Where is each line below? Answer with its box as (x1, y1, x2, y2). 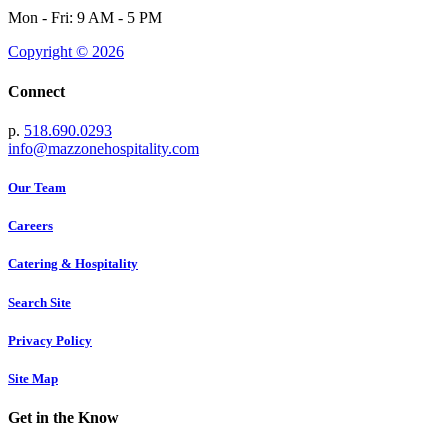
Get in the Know (8, 409, 119, 427)
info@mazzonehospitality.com (8, 139, 199, 157)
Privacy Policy (8, 332, 92, 348)
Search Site (8, 294, 71, 310)
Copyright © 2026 (8, 43, 124, 61)
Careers (8, 218, 53, 234)
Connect (8, 82, 65, 100)
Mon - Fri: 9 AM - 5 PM (8, 9, 162, 27)
